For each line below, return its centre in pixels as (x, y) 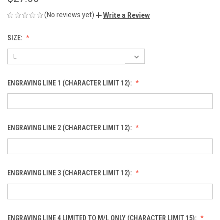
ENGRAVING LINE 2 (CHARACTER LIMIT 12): (70, 128)
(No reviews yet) (69, 14)
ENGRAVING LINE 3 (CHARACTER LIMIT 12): (70, 173)
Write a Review (126, 15)
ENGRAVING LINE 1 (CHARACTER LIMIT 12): (70, 83)
